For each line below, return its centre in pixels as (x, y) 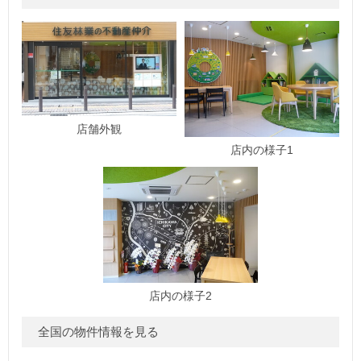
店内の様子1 (262, 149)
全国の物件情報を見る (98, 331)
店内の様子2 (180, 295)
